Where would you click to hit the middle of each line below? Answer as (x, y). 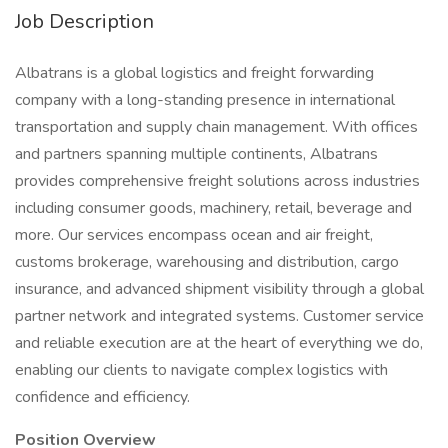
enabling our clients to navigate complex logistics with (201, 370)
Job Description (84, 21)
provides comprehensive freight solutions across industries (217, 181)
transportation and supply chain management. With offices (216, 127)
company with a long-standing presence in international (205, 100)
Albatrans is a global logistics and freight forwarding (194, 73)
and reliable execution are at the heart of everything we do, (219, 343)
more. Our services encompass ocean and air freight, (194, 235)
